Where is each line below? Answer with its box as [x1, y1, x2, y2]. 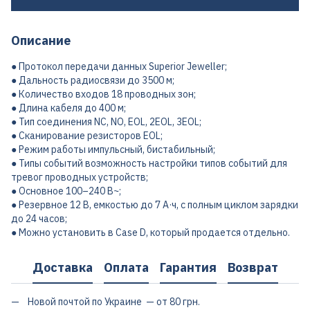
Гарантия [159, 259, 217, 275]
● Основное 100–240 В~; [11, 185, 121, 197]
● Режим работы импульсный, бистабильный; [11, 143, 215, 156]
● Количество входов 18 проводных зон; [11, 88, 196, 100]
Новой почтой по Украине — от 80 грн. [28, 295, 200, 308]
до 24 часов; [11, 212, 67, 225]
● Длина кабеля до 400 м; [11, 102, 126, 114]
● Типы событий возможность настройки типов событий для [11, 157, 287, 170]
